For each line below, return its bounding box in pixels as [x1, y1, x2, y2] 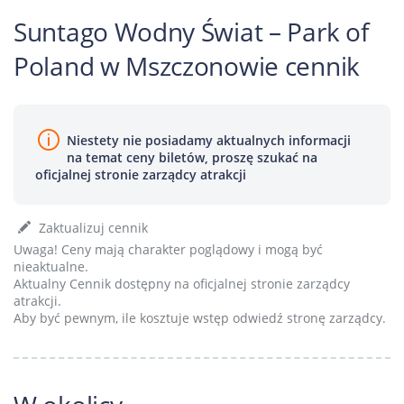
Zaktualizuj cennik [35, 219, 148, 236]
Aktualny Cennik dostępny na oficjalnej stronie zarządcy [14, 275, 350, 292]
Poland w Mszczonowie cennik [14, 49, 360, 83]
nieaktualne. [14, 258, 88, 275]
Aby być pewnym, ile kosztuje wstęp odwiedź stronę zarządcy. [14, 309, 386, 326]
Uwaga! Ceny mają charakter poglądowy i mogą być [14, 241, 323, 258]
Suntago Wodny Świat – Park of [14, 14, 369, 49]
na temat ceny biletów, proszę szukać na [67, 149, 317, 166]
